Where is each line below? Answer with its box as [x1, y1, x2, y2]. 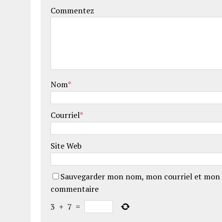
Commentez [51, 5, 94, 16]
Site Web [51, 140, 82, 152]
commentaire [51, 183, 99, 195]
